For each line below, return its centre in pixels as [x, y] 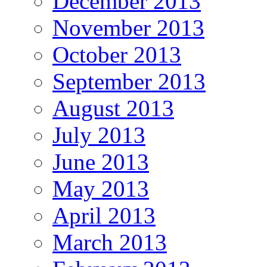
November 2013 [128, 28]
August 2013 [113, 108]
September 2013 [129, 81]
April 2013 [104, 215]
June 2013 [101, 162]
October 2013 [117, 55]
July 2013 [99, 135]
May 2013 [101, 189]
